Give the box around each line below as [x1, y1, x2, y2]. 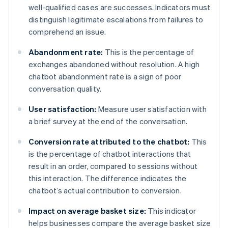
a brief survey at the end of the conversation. [28, 116, 188, 127]
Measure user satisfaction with [96, 104, 207, 115]
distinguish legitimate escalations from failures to [28, 14, 204, 25]
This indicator [146, 206, 196, 216]
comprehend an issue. [28, 26, 106, 37]
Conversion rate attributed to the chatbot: [28, 136, 190, 147]
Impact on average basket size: [28, 206, 146, 216]
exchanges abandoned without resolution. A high [28, 59, 200, 70]
